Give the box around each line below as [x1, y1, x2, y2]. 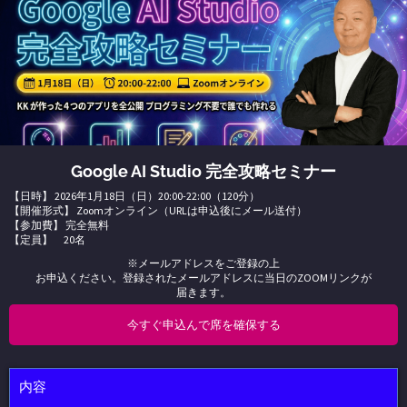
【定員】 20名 [9, 233, 85, 246]
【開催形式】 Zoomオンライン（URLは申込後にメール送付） [9, 203, 307, 217]
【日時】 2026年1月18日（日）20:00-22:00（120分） [9, 189, 260, 203]
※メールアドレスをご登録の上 [127, 256, 280, 270]
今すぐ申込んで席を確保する [126, 317, 281, 333]
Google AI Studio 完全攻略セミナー [71, 162, 336, 181]
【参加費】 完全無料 [9, 218, 109, 232]
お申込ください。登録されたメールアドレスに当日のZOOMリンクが [35, 271, 372, 284]
